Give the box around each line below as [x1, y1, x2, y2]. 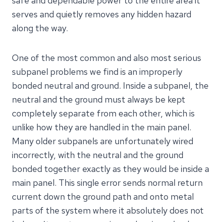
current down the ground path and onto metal [12, 190, 194, 202]
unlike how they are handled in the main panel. [12, 121, 191, 133]
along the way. [12, 22, 68, 34]
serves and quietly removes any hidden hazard [12, 8, 191, 20]
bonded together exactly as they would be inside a [12, 163, 209, 174]
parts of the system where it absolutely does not [12, 204, 204, 216]
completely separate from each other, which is [12, 107, 195, 119]
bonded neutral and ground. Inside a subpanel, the [12, 79, 209, 91]
